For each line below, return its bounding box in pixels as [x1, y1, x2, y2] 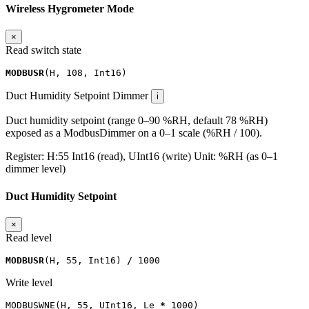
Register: [6, 150, 47, 163]
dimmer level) [6, 163, 66, 175]
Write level [6, 276, 52, 288]
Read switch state [6, 44, 81, 57]
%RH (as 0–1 [219, 150, 278, 163]
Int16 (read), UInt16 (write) [72, 150, 191, 163]
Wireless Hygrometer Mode [6, 3, 134, 15]
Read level [6, 231, 52, 243]
